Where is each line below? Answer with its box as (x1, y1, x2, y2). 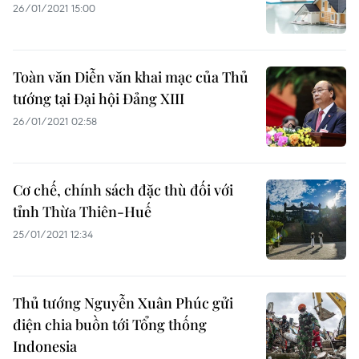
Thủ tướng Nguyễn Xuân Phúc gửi (13, 293, 233, 313)
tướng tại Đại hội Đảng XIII (13, 89, 184, 108)
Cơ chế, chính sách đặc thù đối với (13, 180, 233, 200)
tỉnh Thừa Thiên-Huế (13, 202, 151, 221)
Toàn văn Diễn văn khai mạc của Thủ (13, 67, 248, 87)
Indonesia (13, 337, 77, 356)
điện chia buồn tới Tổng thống (13, 315, 207, 334)
